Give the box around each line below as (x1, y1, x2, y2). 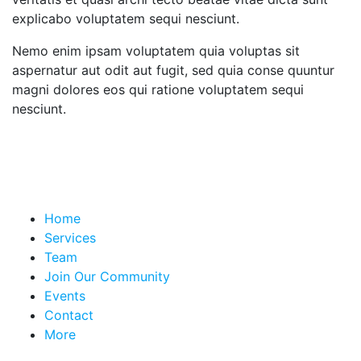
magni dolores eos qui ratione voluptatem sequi (12, 81, 304, 98)
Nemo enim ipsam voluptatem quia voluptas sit (12, 43, 300, 60)
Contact (44, 307, 93, 324)
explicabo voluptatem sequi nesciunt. (12, 10, 239, 27)
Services (44, 230, 96, 247)
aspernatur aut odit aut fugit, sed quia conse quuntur (12, 62, 334, 79)
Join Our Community (44, 268, 170, 285)
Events (44, 288, 85, 305)
